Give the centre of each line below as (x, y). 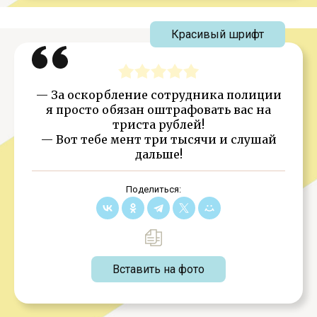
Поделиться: (153, 189)
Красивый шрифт (218, 34)
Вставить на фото (158, 269)
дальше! (158, 154)
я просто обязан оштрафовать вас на (158, 110)
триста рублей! (158, 125)
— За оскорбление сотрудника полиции (158, 95)
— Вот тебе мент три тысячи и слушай (158, 139)
